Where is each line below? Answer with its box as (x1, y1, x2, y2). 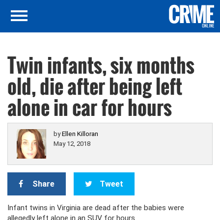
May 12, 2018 (54, 140, 90, 147)
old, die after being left (7, 72, 182, 100)
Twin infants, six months (7, 51, 194, 79)
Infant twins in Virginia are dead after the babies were (7, 203, 184, 212)
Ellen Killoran (62, 130, 98, 137)
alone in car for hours (7, 93, 172, 121)
